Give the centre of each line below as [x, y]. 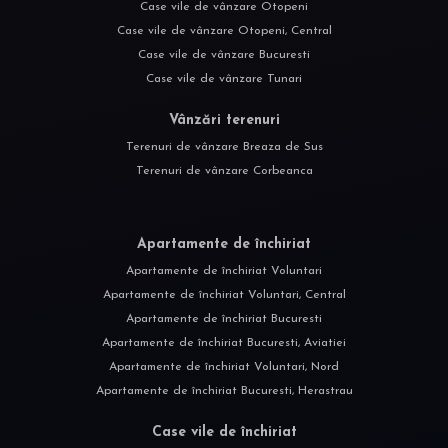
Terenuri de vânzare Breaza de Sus [224, 146]
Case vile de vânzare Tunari [224, 78]
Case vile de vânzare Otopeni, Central [224, 30]
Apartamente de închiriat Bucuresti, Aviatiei [224, 342]
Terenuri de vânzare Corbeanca [224, 170]
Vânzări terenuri [224, 120]
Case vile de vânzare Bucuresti [224, 54]
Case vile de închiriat [224, 432]
